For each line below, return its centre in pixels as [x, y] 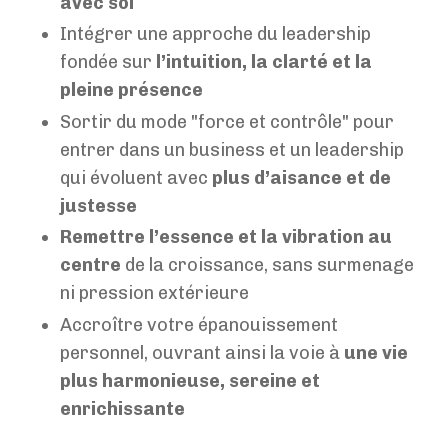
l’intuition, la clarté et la [264, 62]
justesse [98, 205]
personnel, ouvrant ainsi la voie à [202, 352]
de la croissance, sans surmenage [267, 265]
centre [90, 265]
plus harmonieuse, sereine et [190, 380]
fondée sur [108, 62]
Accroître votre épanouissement [199, 324]
